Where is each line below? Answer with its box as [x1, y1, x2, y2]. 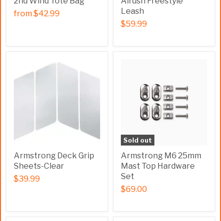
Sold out [123, 136, 152, 144]
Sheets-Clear [14, 161, 64, 171]
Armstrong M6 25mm [121, 151, 201, 160]
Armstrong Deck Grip [14, 151, 94, 160]
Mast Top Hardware [121, 161, 195, 171]
